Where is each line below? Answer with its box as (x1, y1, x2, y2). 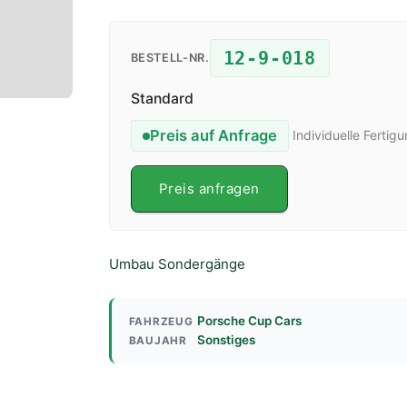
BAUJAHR (128, 334, 187, 347)
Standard (130, 90, 194, 107)
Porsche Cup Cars (196, 313, 302, 328)
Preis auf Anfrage (149, 126, 278, 145)
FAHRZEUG (128, 315, 194, 328)
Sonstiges (196, 333, 255, 347)
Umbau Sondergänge (109, 255, 245, 273)
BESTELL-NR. (130, 50, 210, 65)
